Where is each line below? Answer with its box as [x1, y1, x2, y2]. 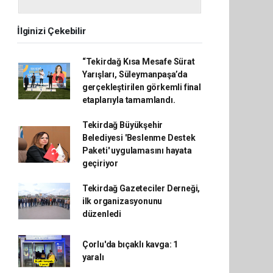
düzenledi [82, 208, 122, 219]
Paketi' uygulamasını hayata [82, 145, 192, 155]
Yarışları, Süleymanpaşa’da [82, 69, 188, 79]
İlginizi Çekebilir [17, 25, 86, 37]
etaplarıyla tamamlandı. [82, 94, 175, 105]
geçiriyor [82, 158, 119, 168]
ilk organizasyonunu [82, 196, 163, 206]
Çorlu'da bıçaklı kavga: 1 [82, 239, 179, 249]
